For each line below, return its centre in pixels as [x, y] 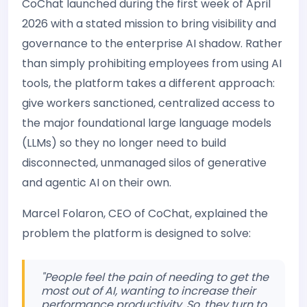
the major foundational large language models [147, 123]
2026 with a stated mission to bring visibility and [149, 24]
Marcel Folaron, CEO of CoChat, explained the [145, 213]
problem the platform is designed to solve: [136, 233]
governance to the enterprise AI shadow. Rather [152, 44]
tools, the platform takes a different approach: [148, 83]
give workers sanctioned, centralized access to [148, 103]
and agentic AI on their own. [97, 183]
